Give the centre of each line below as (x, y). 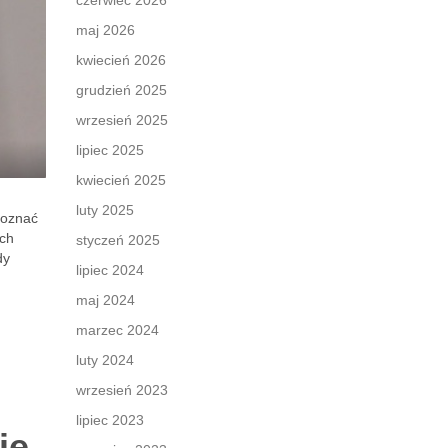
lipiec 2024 (110, 270)
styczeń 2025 (118, 240)
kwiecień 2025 (121, 180)
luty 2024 (105, 360)
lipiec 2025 (110, 150)
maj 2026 (105, 30)
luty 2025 (105, 210)
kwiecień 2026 (121, 60)
